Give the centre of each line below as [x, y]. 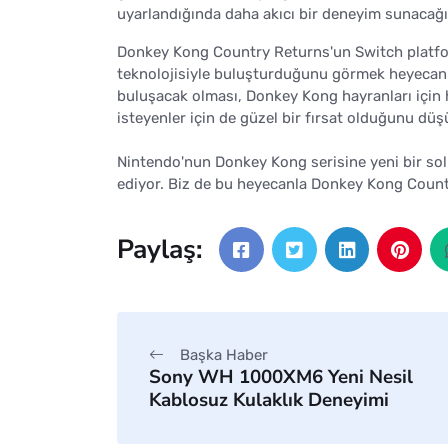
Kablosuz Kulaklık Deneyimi [269, 399]
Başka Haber [224, 354]
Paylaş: [160, 249]
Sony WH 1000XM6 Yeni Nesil [281, 376]
